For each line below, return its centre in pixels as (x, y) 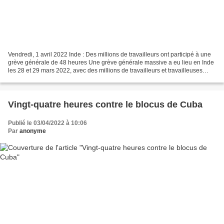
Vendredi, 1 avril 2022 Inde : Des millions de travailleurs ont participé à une (109, 54)
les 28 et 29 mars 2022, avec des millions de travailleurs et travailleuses (105, 70)
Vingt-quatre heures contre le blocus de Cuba (105, 104)
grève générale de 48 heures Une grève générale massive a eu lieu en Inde (111, 62)
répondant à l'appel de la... (44, 78)
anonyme (33, 131)
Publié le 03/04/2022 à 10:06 (47, 123)
